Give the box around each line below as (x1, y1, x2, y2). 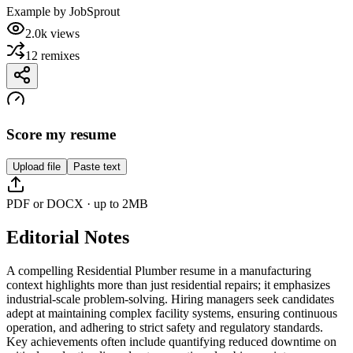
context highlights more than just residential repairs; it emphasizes (6, 277, 330, 292)
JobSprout (69, 5, 120, 19)
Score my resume (6, 126, 116, 143)
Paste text (73, 160, 121, 173)
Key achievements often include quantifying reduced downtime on (6, 334, 336, 348)
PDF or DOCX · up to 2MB (6, 196, 148, 210)
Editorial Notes (6, 226, 129, 247)
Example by (6, 5, 69, 19)
